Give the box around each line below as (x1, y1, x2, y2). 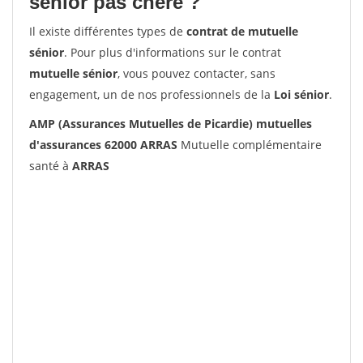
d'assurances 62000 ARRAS (29, 137, 177, 152)
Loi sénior (274, 87, 329, 102)
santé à (29, 158, 72, 173)
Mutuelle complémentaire (177, 137, 322, 152)
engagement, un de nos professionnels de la (29, 87, 274, 102)
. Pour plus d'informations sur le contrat (64, 45, 281, 60)
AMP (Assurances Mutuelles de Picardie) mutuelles (29, 116, 312, 131)
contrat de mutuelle (186, 23, 298, 39)
